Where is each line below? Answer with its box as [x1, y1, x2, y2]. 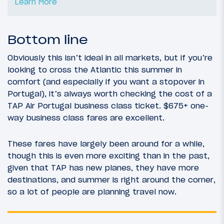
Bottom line [7, 32, 88, 47]
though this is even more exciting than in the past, [7, 150, 209, 160]
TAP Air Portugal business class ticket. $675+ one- [7, 100, 208, 111]
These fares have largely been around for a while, [7, 138, 204, 148]
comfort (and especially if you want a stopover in [7, 76, 204, 87]
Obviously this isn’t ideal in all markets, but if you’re [7, 52, 212, 63]
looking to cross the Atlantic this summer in [7, 64, 182, 75]
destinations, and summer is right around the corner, [7, 174, 215, 184]
